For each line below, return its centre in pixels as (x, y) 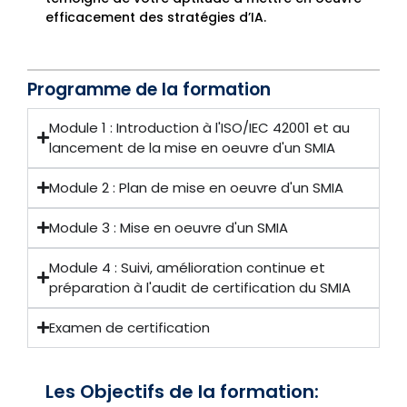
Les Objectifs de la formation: (182, 391)
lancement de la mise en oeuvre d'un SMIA (192, 147)
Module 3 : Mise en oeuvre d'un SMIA (169, 227)
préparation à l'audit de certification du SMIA (200, 287)
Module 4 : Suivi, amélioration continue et (187, 267)
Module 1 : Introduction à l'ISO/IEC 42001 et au (199, 127)
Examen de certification (129, 327)
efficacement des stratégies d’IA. (156, 18)
